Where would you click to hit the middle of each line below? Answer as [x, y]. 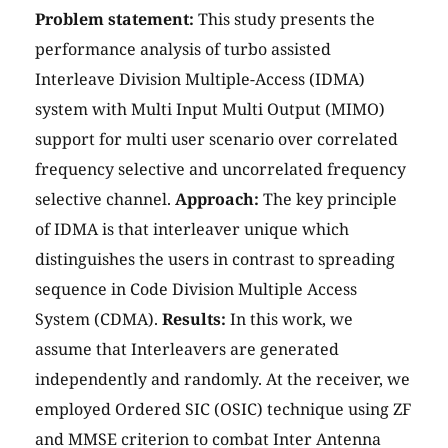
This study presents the [284, 19]
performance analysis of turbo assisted [183, 49]
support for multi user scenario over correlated [216, 139]
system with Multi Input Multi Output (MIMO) [210, 109]
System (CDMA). [98, 319]
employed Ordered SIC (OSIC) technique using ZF [223, 409]
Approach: [217, 199]
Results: [194, 319]
